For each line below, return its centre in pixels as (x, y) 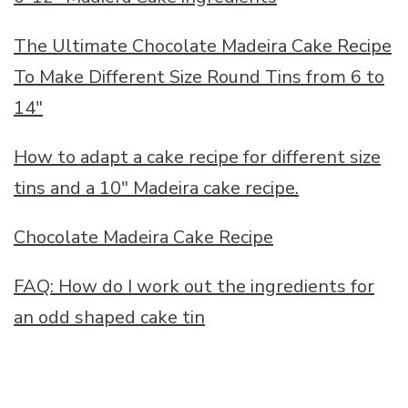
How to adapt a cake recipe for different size (197, 158)
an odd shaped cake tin (109, 318)
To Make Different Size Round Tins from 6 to (199, 77)
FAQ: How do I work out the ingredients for (194, 287)
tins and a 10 (67, 189)
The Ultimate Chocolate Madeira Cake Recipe (203, 46)
